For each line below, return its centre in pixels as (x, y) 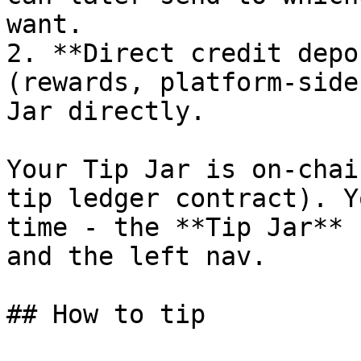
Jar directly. (106, 111)
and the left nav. (137, 256)
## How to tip (106, 314)
